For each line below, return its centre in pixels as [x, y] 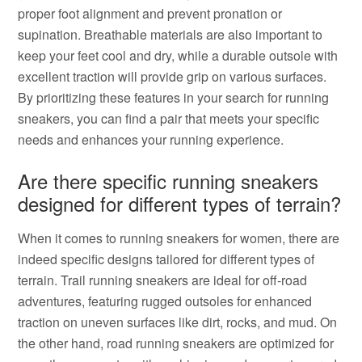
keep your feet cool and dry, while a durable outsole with [178, 55]
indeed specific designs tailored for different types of [166, 259]
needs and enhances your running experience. [151, 139]
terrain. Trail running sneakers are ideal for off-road [163, 280]
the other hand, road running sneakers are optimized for [176, 343]
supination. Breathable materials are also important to [170, 34]
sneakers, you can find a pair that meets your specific [169, 118]
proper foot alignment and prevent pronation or [150, 13]
